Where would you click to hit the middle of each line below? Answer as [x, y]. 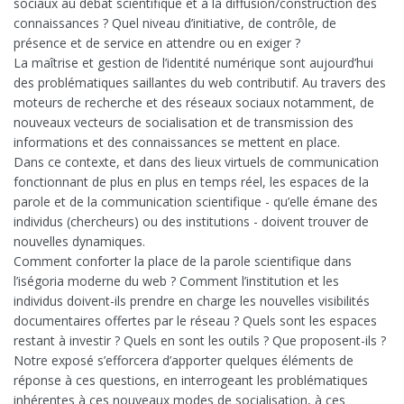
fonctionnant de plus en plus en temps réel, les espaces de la [191, 182]
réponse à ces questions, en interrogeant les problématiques [191, 381]
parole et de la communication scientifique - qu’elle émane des [196, 202]
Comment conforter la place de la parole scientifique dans [183, 262]
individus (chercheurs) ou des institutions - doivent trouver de [191, 222]
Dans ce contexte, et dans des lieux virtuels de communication [196, 162]
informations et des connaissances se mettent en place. [177, 142]
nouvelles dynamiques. [79, 242]
